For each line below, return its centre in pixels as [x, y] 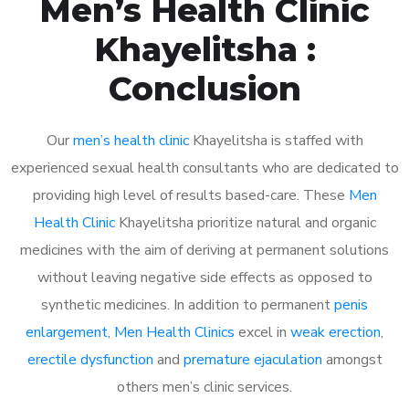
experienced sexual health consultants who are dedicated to [204, 168]
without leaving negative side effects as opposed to [204, 277]
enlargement [67, 332]
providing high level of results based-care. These [190, 195]
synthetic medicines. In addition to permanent [188, 304]
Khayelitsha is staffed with [276, 140]
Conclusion [204, 88]
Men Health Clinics [174, 332]
